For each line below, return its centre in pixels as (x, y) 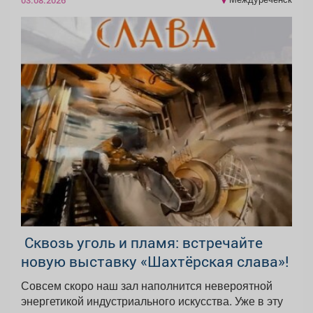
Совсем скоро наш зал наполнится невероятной (147, 285)
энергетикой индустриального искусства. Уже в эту (152, 300)
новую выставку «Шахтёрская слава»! (155, 261)
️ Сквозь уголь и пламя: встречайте (142, 242)
